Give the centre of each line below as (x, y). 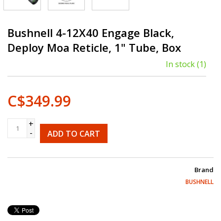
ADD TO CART (74, 133)
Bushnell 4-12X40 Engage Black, (91, 32)
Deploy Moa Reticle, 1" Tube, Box (94, 47)
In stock (180, 64)
